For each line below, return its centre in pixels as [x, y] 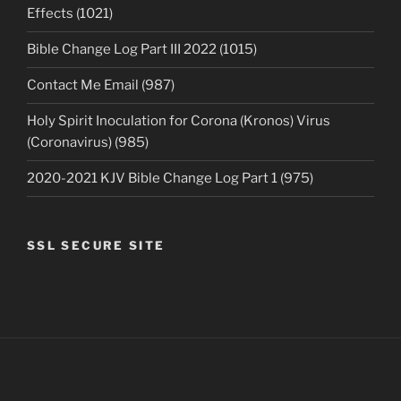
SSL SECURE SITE [96, 245]
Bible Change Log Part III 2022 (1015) [142, 49]
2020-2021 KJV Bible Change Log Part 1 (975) [170, 178]
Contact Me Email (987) [101, 85]
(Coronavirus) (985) [88, 142]
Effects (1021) [70, 13]
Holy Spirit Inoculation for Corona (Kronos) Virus [179, 121]
